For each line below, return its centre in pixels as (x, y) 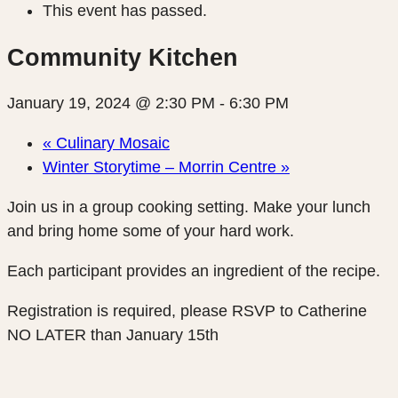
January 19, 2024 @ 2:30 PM (111, 103)
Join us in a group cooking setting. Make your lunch (189, 207)
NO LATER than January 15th (113, 334)
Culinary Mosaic (111, 143)
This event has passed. (125, 11)
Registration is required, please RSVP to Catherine (187, 310)
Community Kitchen (123, 57)
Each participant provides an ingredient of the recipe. (194, 271)
